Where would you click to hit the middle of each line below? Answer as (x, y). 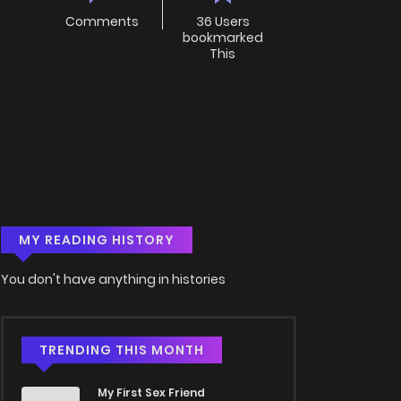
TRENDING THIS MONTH (122, 350)
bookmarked (222, 38)
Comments (102, 22)
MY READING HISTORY (97, 240)
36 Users (222, 22)
